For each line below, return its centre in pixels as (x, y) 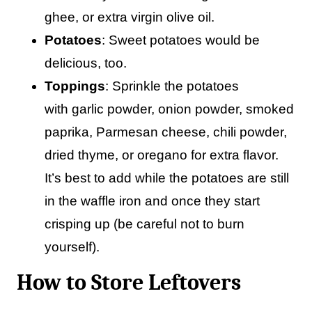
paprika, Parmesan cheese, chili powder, (166, 132)
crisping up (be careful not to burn (145, 224)
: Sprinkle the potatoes (172, 86)
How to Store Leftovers (129, 282)
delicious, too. (86, 63)
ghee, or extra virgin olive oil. (130, 17)
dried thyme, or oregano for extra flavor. (162, 155)
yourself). (72, 247)
